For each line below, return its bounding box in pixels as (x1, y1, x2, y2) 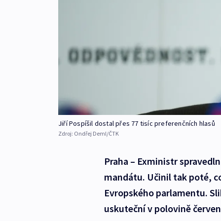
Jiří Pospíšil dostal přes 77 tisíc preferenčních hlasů (58, 119, 215, 128)
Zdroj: (58, 130, 74, 138)
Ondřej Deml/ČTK (74, 130, 119, 138)
